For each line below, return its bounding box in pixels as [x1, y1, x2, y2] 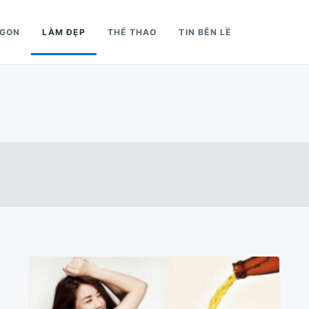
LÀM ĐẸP [42, 27, 86, 37]
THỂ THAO [107, 27, 157, 37]
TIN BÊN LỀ [179, 27, 232, 37]
